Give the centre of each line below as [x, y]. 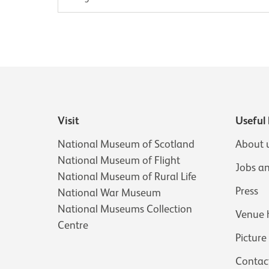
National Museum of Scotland [126, 144]
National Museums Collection [125, 209]
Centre [73, 225]
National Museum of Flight [119, 161]
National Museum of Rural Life [127, 177]
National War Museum [110, 193]
